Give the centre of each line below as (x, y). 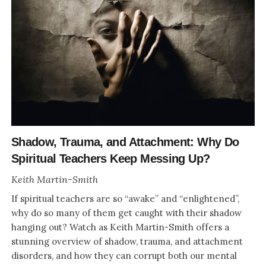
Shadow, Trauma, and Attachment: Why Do (125, 142)
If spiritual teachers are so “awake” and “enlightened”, (125, 199)
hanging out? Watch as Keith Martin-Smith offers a (120, 227)
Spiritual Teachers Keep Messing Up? (110, 159)
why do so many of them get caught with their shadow (126, 213)
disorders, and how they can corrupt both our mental (124, 256)
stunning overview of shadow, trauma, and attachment (127, 242)
